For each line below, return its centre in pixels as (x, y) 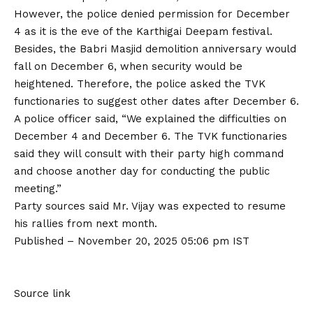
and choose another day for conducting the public (142, 171)
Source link (42, 293)
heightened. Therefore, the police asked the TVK (140, 84)
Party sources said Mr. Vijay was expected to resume (150, 206)
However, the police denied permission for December (152, 14)
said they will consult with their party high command (149, 154)
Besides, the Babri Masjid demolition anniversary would (155, 49)
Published (41, 241)
